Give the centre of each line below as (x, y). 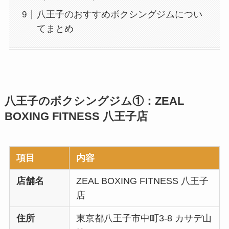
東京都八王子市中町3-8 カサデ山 (144, 218)
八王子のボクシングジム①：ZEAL (94, 101)
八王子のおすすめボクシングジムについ (119, 15)
